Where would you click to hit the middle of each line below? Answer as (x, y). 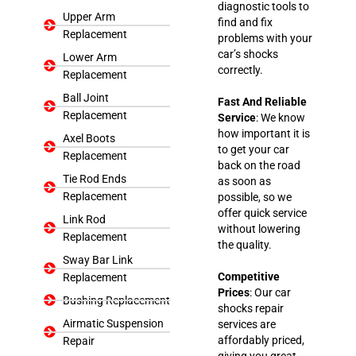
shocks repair (251, 308)
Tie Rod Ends (94, 178)
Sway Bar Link (97, 259)
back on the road (259, 165)
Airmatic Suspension (113, 323)
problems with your (265, 38)
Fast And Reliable (262, 101)
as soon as (244, 181)
